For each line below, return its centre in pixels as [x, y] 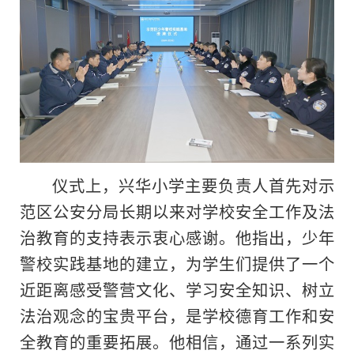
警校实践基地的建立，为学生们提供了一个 [177, 263]
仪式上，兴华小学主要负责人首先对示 [193, 185]
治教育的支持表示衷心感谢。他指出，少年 [177, 237]
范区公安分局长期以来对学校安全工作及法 [177, 211]
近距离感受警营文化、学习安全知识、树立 [177, 289]
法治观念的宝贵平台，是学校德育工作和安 [177, 315]
